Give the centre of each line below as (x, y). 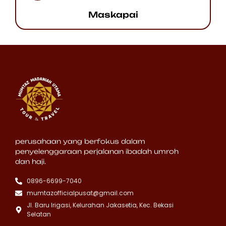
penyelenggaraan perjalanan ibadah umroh (97, 152)
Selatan (39, 214)
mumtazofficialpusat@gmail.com (80, 193)
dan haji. (31, 162)
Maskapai (113, 15)
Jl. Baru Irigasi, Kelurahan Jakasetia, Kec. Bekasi (100, 205)
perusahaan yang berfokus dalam (80, 142)
